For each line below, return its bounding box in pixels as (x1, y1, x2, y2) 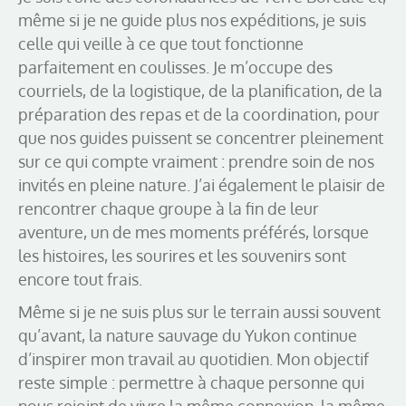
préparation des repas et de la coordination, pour (18, 103, 380, 124)
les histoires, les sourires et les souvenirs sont (18, 245, 346, 266)
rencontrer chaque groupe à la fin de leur (18, 198, 319, 218)
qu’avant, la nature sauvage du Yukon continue (18, 324, 357, 345)
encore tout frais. (18, 268, 142, 289)
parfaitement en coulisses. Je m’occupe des (18, 56, 333, 77)
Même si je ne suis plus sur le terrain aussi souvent (18, 301, 381, 322)
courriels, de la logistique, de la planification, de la (18, 80, 382, 101)
